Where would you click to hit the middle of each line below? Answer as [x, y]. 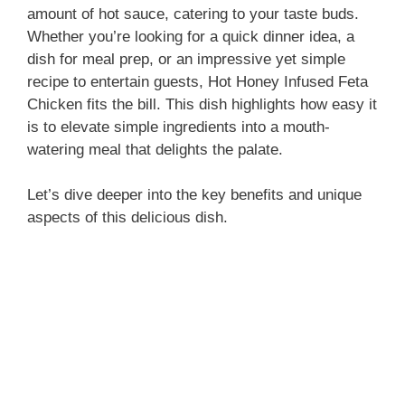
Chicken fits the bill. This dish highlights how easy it [202, 104]
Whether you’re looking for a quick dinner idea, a [191, 36]
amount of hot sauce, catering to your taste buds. [193, 14]
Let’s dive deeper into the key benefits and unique [194, 195]
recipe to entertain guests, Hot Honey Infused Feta [198, 81]
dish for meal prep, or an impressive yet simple [186, 59]
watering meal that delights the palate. [155, 149]
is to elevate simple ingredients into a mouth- [179, 127]
